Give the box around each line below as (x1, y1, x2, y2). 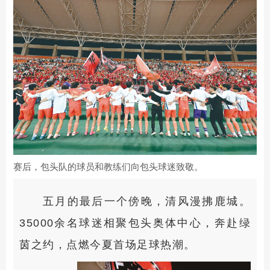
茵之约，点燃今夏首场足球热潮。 (19, 239, 196, 251)
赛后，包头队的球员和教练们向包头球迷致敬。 (13, 162, 203, 172)
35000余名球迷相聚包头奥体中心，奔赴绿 (19, 217, 251, 229)
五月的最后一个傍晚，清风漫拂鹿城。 (42, 195, 251, 207)
